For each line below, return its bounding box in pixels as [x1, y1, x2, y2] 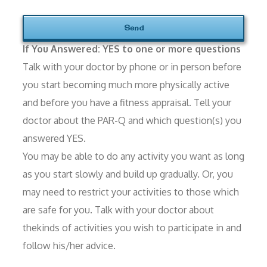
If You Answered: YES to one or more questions [23, 42, 241, 55]
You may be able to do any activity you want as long [23, 150, 244, 162]
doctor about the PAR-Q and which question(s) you [23, 114, 241, 126]
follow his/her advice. [23, 239, 116, 252]
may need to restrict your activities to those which [23, 185, 239, 198]
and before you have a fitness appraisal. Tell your [23, 96, 231, 108]
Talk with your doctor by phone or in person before [23, 60, 241, 73]
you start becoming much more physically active [23, 78, 229, 91]
